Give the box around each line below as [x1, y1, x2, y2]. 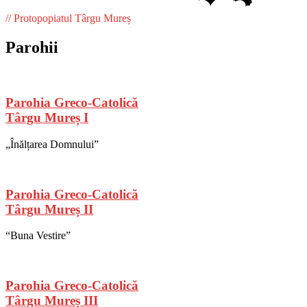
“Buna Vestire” [5, 230, 71, 242]
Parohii [5, 38, 58, 56]
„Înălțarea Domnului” [5, 138, 99, 151]
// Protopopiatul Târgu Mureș [5, 12, 131, 24]
